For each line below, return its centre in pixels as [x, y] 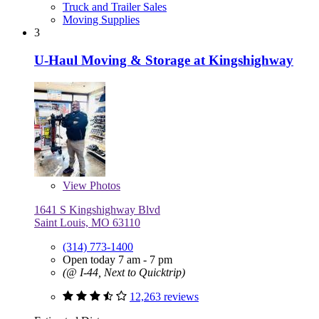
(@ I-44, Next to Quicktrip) [124, 272]
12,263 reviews [164, 296]
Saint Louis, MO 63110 [87, 222]
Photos [104, 185]
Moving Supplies [101, 20]
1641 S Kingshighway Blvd [97, 209]
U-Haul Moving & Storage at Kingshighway [164, 60]
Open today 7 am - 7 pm [117, 259]
